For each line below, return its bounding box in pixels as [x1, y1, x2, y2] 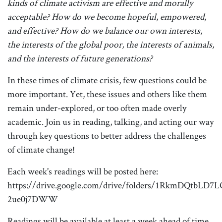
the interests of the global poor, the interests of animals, [7, 38, 214, 51]
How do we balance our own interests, [60, 24, 202, 37]
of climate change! [7, 143, 75, 156]
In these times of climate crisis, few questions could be [7, 73, 207, 86]
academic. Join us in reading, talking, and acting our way [7, 115, 214, 128]
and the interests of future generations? [7, 52, 153, 64]
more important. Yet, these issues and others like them [7, 87, 207, 100]
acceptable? [7, 10, 50, 23]
